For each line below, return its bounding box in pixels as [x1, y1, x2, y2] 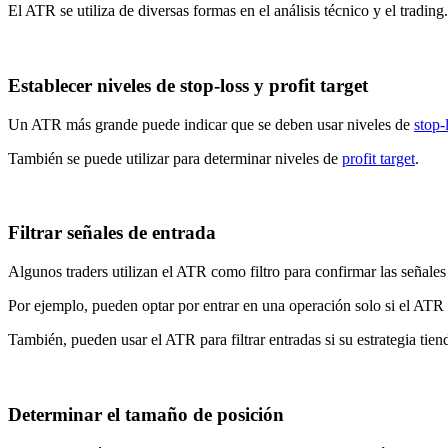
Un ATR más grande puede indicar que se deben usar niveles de [8, 115, 414, 133]
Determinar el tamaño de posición [8, 403, 284, 425]
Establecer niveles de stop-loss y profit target [8, 74, 368, 96]
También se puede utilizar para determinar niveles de [8, 149, 342, 167]
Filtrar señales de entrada [8, 222, 216, 244]
